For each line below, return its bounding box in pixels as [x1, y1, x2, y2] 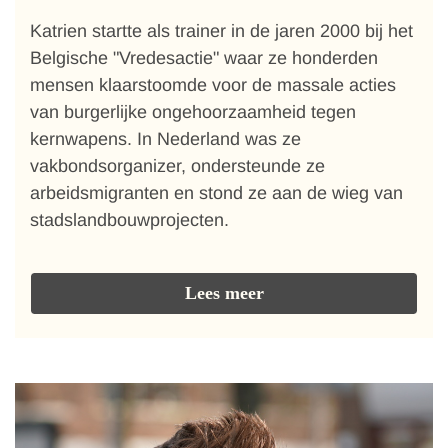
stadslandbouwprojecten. [30, 210, 229, 230]
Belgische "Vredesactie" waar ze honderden [30, 48, 378, 68]
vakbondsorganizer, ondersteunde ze [30, 156, 325, 176]
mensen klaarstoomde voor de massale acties [30, 75, 396, 95]
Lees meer [184, 283, 264, 303]
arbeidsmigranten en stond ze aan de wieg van [30, 183, 403, 203]
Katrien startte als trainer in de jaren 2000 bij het [30, 21, 413, 41]
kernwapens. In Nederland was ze [30, 129, 301, 149]
